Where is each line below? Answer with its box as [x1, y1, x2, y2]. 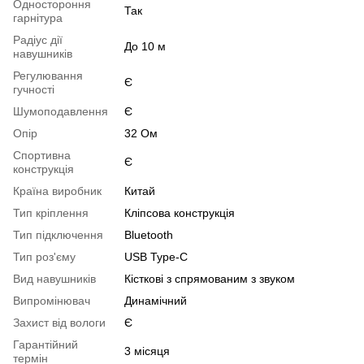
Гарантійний [13, 338, 78, 352]
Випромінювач [13, 294, 90, 308]
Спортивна [13, 149, 71, 162]
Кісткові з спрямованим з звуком [124, 272, 295, 286]
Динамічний [124, 294, 187, 308]
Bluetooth [124, 228, 173, 242]
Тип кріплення [13, 206, 89, 220]
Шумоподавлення [13, 105, 108, 119]
